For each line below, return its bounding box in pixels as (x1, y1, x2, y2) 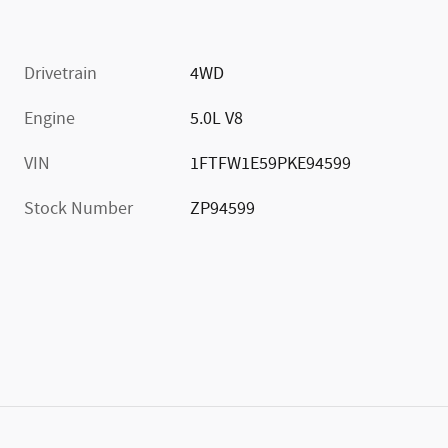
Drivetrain (24, 62, 97, 87)
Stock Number (24, 197, 133, 222)
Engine (24, 107, 75, 132)
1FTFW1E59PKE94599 (190, 152, 352, 177)
